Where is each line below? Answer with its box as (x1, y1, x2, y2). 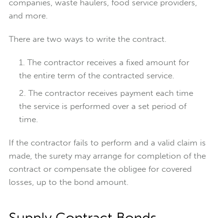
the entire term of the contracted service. (18, 71, 174, 81)
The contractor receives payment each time (28, 88, 193, 98)
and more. (8, 11, 48, 21)
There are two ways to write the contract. (8, 34, 166, 44)
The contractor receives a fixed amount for (27, 57, 189, 68)
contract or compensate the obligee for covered (8, 163, 192, 174)
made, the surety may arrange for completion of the (8, 150, 206, 161)
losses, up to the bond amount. (8, 177, 128, 187)
